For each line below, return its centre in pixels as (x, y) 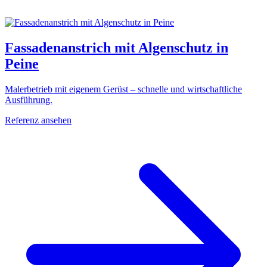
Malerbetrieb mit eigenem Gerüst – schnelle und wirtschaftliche (123, 89)
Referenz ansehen (38, 120)
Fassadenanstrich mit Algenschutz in (117, 48)
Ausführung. (29, 100)
